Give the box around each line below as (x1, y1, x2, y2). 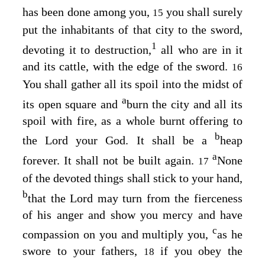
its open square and (22, 97, 122, 111)
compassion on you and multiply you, (22, 228, 213, 241)
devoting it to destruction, (22, 43, 151, 57)
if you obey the (160, 244, 243, 258)
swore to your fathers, (22, 244, 144, 258)
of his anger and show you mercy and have (22, 208, 243, 221)
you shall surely (166, 5, 243, 19)
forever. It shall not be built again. (22, 154, 198, 167)
